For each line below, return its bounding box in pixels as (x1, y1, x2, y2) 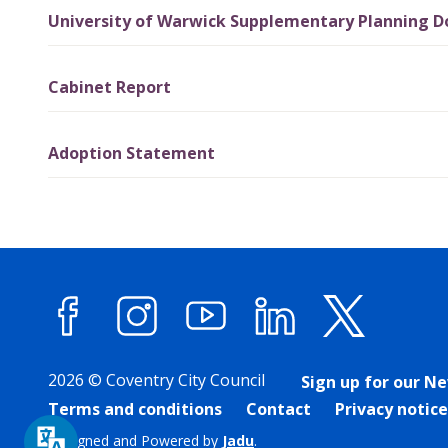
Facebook (95, 344, 182, 368)
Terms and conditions (48, 398, 222, 420)
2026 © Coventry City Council (48, 369, 265, 391)
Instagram (164, 344, 258, 368)
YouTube (233, 344, 312, 368)
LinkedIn (302, 344, 379, 368)
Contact (246, 398, 311, 420)
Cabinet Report (48, 75, 171, 98)
